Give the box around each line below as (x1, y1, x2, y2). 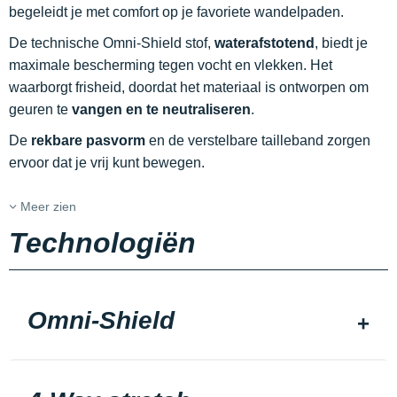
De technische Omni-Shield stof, (9, 35, 214, 51)
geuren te (9, 102, 72, 117)
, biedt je (315, 35, 368, 51)
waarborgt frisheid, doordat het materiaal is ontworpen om (9, 80, 369, 95)
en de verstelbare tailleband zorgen (145, 133, 370, 148)
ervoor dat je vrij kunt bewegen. (9, 155, 205, 170)
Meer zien (17, 199, 76, 214)
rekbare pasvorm (31, 133, 145, 148)
